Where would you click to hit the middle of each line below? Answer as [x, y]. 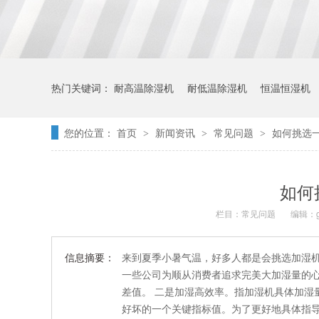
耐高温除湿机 [144, 88]
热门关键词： [83, 88]
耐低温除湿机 [217, 88]
